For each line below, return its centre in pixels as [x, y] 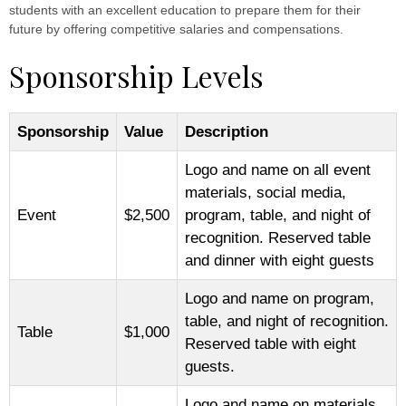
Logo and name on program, [280, 298]
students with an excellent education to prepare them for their [185, 10]
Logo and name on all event [278, 169]
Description [227, 131]
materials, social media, [266, 192]
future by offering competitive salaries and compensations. [176, 29]
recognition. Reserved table [278, 237]
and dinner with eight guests [280, 260]
